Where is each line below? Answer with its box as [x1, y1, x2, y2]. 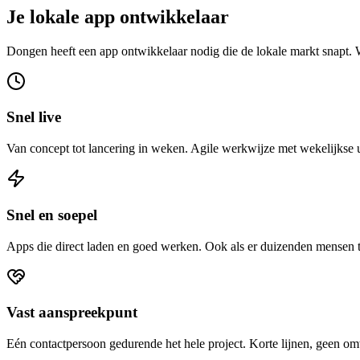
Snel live [6, 108, 61, 126]
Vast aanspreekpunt [6, 304, 137, 321]
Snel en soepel [6, 206, 97, 223]
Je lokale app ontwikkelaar [6, 6, 229, 27]
